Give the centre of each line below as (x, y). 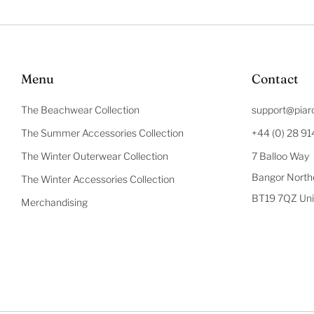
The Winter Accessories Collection (98, 179)
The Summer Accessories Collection (102, 133)
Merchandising (54, 203)
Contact (275, 79)
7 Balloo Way (280, 156)
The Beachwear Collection (80, 110)
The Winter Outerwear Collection (95, 156)
